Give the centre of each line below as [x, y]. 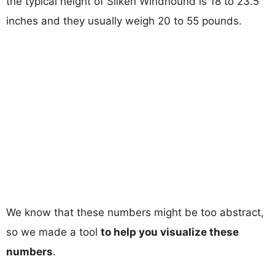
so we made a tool [53, 232]
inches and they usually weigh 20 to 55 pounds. [124, 21]
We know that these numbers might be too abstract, [135, 212]
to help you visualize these [170, 232]
